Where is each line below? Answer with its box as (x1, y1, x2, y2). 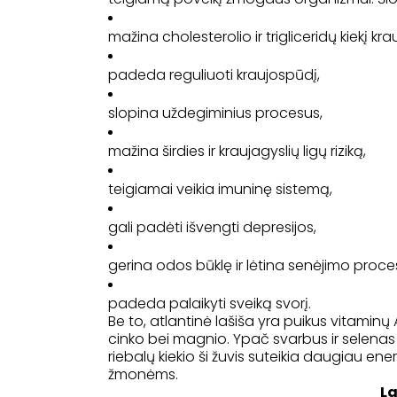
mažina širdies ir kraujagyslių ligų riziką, (108, 141, 366, 162)
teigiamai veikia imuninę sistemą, (108, 179, 332, 200)
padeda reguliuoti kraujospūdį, (108, 65, 320, 86)
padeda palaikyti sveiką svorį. (108, 293, 311, 315)
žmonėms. (108, 364, 178, 385)
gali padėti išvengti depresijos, (108, 217, 316, 238)
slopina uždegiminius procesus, (108, 103, 323, 124)
